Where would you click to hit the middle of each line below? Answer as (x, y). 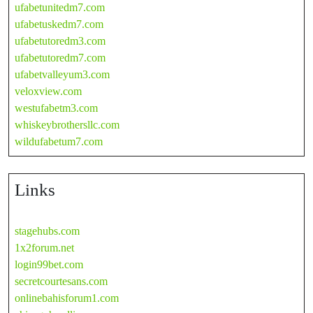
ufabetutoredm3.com (60, 41)
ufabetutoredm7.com (60, 57)
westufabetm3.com (56, 108)
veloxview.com (48, 91)
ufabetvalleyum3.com (62, 74)
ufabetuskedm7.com (59, 24)
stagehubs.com (47, 231)
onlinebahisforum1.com (67, 298)
